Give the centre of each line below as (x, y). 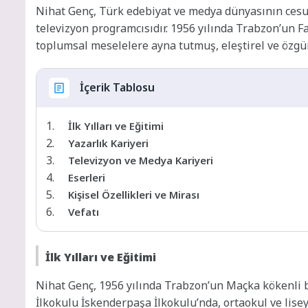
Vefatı (84, 211)
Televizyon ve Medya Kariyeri (141, 160)
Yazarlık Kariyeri (108, 143)
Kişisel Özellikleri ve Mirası (134, 194)
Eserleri (87, 177)
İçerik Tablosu (117, 88)
